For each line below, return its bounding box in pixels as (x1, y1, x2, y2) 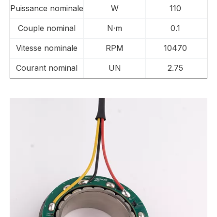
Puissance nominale (10, 3, 83, 13)
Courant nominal (16, 63, 77, 73)
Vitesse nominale (16, 43, 77, 53)
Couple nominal (18, 23, 76, 33)
